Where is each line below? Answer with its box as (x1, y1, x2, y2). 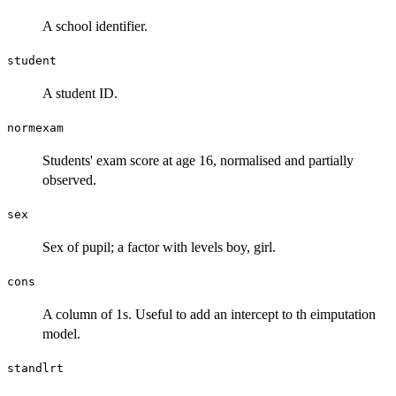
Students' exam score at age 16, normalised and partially (42, 152, 354, 168)
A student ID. (42, 85, 118, 101)
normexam (7, 120, 64, 134)
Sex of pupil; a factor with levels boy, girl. (42, 239, 276, 255)
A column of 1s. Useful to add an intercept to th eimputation (42, 306, 376, 322)
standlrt (7, 361, 64, 375)
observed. (42, 171, 96, 187)
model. (42, 325, 80, 341)
